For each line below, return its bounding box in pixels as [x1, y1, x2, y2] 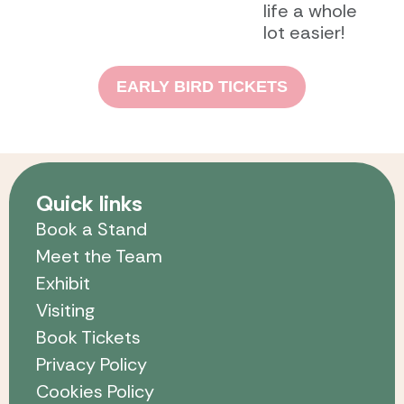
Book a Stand [36, 216, 147, 241]
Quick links [36, 188, 142, 217]
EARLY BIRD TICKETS [116, 77, 288, 96]
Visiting [36, 298, 95, 322]
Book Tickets [36, 325, 141, 349]
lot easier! [262, 20, 344, 44]
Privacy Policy [36, 352, 147, 376]
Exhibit [36, 271, 90, 295]
